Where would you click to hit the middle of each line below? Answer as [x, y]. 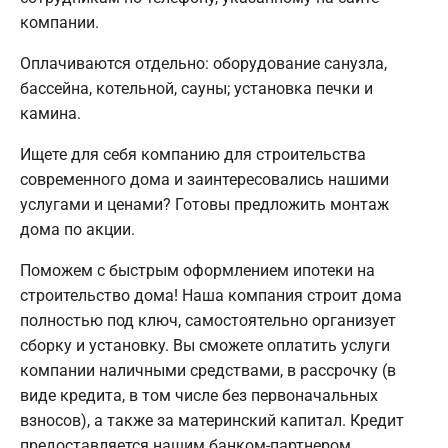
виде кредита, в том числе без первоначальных [199, 395]
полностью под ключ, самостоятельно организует [208, 320]
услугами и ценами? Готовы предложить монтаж [204, 204]
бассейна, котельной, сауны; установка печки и [196, 88]
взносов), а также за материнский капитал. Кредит [212, 420]
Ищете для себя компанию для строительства [193, 154]
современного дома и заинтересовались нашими [204, 179]
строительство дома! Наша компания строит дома [211, 295]
